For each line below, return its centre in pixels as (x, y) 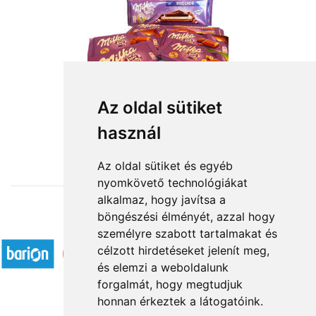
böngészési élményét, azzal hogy (186, 217)
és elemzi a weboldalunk (163, 267)
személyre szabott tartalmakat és (187, 233)
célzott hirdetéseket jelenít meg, (183, 250)
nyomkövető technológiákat (172, 183)
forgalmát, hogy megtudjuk (170, 284)
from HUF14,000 (158, 130)
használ (129, 133)
